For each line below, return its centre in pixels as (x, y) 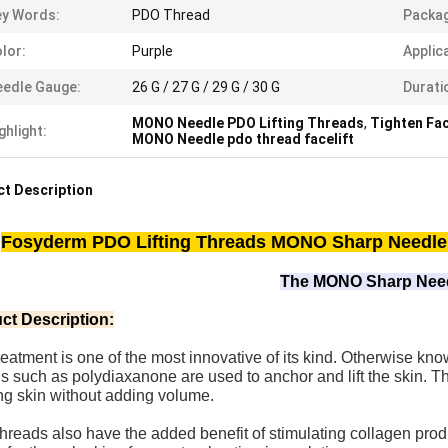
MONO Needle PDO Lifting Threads (248, 123)
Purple (152, 51)
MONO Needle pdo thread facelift (243, 139)
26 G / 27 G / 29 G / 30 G (206, 87)
